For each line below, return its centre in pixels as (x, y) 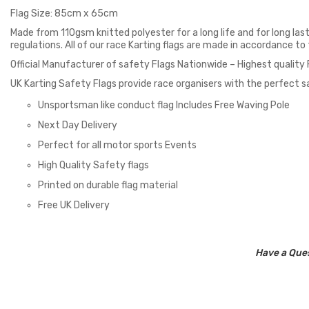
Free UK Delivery (74, 206)
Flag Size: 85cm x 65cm (64, 14)
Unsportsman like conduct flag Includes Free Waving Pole (164, 106)
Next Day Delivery (78, 126)
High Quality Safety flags (93, 166)
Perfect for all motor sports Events (117, 146)
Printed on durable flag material (108, 186)
